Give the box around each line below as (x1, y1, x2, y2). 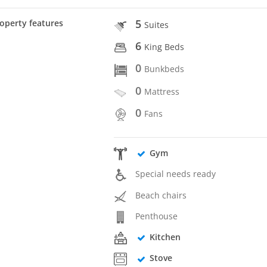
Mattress (144, 85, 180, 97)
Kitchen (149, 231, 181, 243)
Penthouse (135, 210, 178, 222)
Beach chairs (135, 189, 187, 201)
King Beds (144, 41, 185, 53)
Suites (144, 18, 169, 30)
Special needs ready (135, 168, 216, 180)
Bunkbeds (144, 63, 185, 75)
